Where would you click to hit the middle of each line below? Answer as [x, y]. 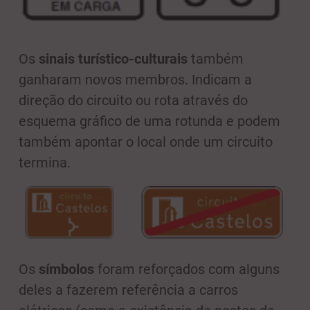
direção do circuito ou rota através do [133, 100]
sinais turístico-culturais [113, 58]
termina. [45, 162]
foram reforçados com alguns [187, 270]
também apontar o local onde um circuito [146, 142]
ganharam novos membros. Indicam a [135, 79]
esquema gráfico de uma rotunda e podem [149, 121]
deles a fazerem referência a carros [128, 290]
